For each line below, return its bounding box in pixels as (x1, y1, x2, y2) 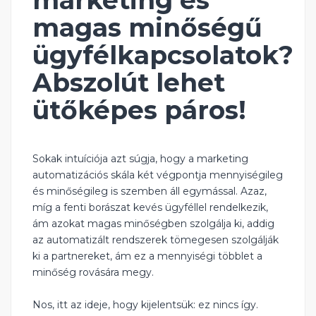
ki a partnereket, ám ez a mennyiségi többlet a (32, 250, 262, 263)
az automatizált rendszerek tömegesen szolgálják (32, 233, 279, 247)
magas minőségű (32, 12, 262, 44)
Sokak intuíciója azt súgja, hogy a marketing (32, 152, 248, 166)
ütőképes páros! (32, 95, 246, 126)
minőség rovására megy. (32, 266, 154, 279)
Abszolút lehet (32, 67, 225, 99)
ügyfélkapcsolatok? (32, 39, 293, 71)
